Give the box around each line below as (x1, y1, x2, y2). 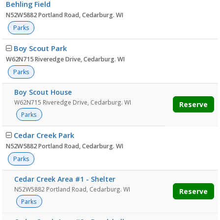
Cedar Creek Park (14, 130, 74, 140)
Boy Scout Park (14, 43, 67, 53)
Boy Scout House (14, 87, 72, 97)
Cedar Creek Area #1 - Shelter (14, 174, 115, 184)
